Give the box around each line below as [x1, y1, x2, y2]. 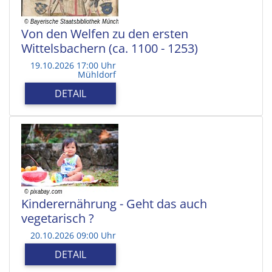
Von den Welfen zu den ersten [21, 25, 188, 42]
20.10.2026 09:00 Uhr [30, 229, 116, 241]
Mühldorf [78, 68, 116, 80]
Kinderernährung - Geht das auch [21, 195, 207, 212]
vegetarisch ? [21, 209, 94, 226]
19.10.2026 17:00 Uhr [30, 59, 116, 71]
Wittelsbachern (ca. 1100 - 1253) [21, 39, 198, 56]
